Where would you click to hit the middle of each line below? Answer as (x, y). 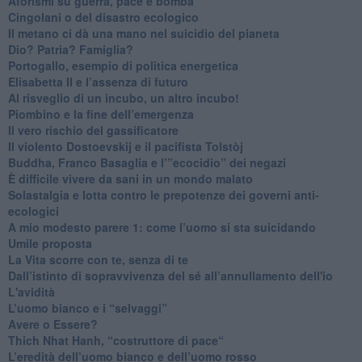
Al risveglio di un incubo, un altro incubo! (123, 97)
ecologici (33, 210)
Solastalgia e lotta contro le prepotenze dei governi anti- (163, 194)
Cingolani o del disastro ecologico (103, 17)
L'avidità (31, 291)
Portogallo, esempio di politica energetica (123, 65)
